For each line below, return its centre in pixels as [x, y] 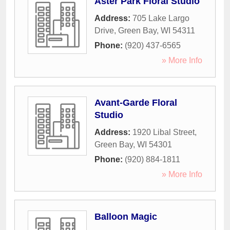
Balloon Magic [126, 217]
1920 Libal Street [164, 132]
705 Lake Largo [161, 18]
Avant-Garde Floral [136, 103]
